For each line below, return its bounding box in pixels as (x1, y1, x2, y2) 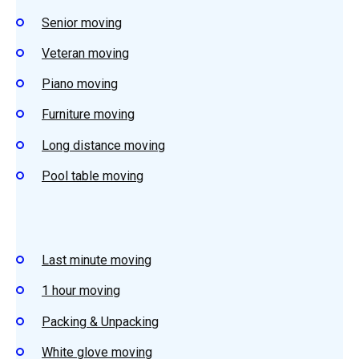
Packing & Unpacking (42, 313, 159, 329)
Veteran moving (42, 46, 129, 62)
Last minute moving (42, 252, 151, 268)
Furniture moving (42, 107, 135, 123)
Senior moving (42, 14, 122, 30)
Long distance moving (42, 137, 165, 153)
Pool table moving (42, 167, 143, 184)
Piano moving (42, 76, 118, 92)
